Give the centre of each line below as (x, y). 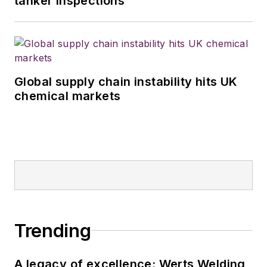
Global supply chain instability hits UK (126, 81)
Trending (53, 230)
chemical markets (68, 96)
